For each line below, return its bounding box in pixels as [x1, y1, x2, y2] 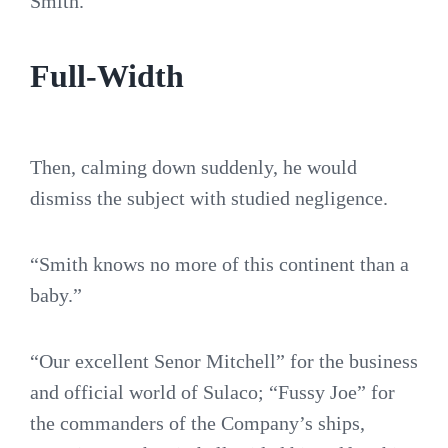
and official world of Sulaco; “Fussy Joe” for [30, 380, 395, 403]
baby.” [30, 283, 82, 306]
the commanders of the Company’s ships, [30, 411, 365, 434]
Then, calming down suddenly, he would [30, 155, 357, 178]
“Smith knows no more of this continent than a [30, 252, 409, 275]
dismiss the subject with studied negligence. [30, 186, 388, 209]
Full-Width [30, 57, 184, 94]
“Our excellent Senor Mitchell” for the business [30, 349, 418, 372]
